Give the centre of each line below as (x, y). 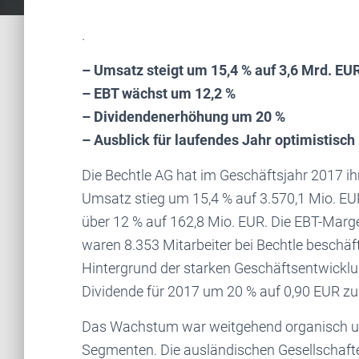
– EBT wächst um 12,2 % (159, 93)
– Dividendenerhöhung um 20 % (184, 117)
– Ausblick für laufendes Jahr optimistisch (218, 140)
